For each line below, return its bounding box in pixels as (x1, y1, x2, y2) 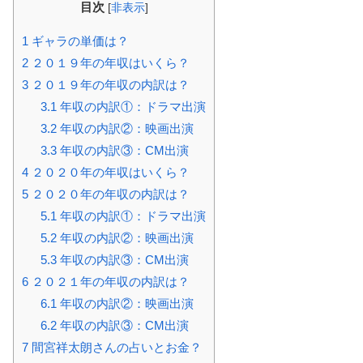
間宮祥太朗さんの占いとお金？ (28, 340, 202, 354)
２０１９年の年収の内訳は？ (28, 77, 190, 92)
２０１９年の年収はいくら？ (28, 55, 190, 70)
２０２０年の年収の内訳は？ (28, 186, 190, 201)
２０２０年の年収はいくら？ (28, 164, 190, 179)
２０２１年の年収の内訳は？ (28, 274, 190, 288)
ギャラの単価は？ (28, 33, 129, 48)
